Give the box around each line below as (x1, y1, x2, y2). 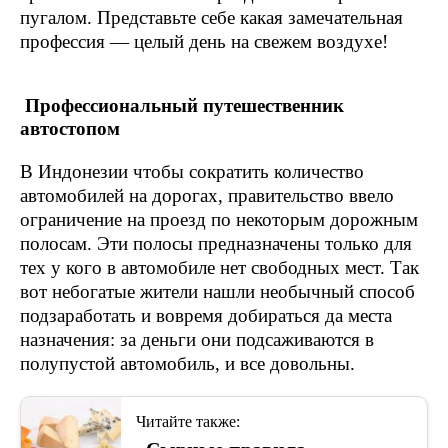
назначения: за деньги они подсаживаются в (20, 329, 374, 350)
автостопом (20, 118, 120, 139)
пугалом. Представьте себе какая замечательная (20, 7, 403, 28)
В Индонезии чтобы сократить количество (20, 161, 364, 182)
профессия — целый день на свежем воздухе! (20, 31, 388, 52)
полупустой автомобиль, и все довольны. (20, 353, 355, 374)
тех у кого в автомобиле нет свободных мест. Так (20, 257, 419, 278)
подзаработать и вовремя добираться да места (20, 305, 392, 326)
